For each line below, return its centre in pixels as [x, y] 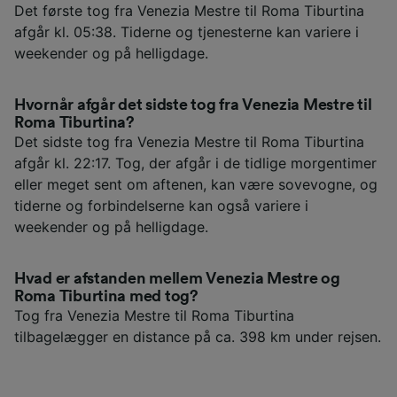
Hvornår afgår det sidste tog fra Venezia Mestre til [193, 104]
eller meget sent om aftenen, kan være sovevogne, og [196, 184]
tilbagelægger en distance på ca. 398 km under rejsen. [198, 336]
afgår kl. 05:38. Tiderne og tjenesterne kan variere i [187, 31]
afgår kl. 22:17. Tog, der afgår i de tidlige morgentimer [195, 163]
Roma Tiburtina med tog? [106, 296]
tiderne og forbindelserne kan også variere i [161, 205]
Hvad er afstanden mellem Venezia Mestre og [177, 278]
